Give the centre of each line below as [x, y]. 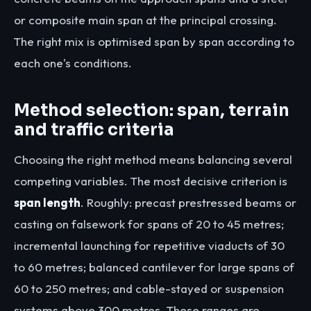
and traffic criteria [94, 129]
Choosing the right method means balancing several [153, 159]
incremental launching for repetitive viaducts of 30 [149, 245]
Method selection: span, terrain [152, 110]
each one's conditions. [73, 63]
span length [47, 202]
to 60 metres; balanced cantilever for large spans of [154, 267]
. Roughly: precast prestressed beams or [188, 202]
